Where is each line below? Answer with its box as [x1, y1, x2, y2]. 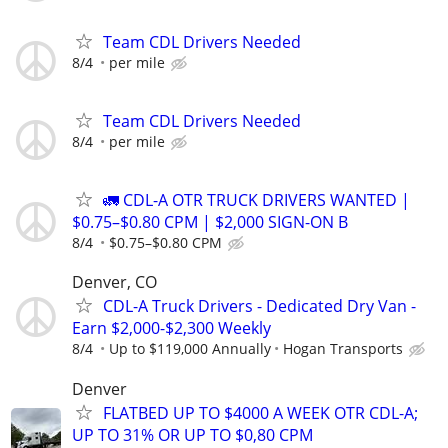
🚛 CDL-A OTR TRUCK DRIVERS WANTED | [103, 189, 410, 212]
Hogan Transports [283, 339, 403, 359]
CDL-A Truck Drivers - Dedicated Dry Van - [103, 295, 416, 318]
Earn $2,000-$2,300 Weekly [72, 317, 271, 340]
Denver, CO [72, 271, 157, 294]
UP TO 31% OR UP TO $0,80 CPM [72, 423, 313, 446]
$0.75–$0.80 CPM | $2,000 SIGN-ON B [72, 211, 348, 234]
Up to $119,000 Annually [109, 339, 271, 359]
